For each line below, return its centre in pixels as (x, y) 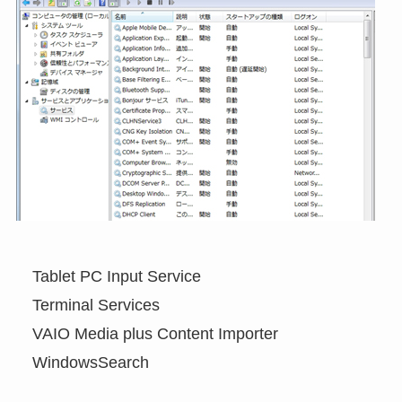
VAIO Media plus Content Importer (147, 333)
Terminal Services (87, 305)
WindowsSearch (82, 362)
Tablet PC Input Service (108, 276)
